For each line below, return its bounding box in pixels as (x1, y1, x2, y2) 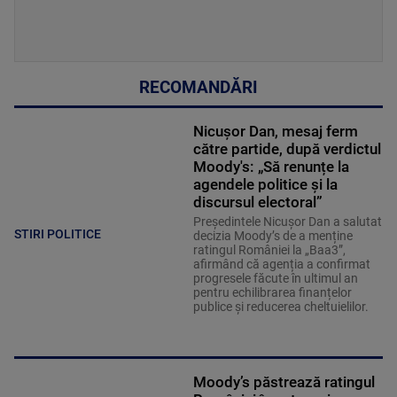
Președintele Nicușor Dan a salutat (192, 214, 382, 230)
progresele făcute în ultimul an (192, 271, 358, 286)
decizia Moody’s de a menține (192, 229, 353, 244)
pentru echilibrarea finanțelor (192, 285, 352, 300)
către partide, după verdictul (192, 140, 381, 159)
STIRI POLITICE (14, 226, 101, 241)
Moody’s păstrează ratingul (192, 373, 375, 392)
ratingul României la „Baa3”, (192, 243, 346, 258)
